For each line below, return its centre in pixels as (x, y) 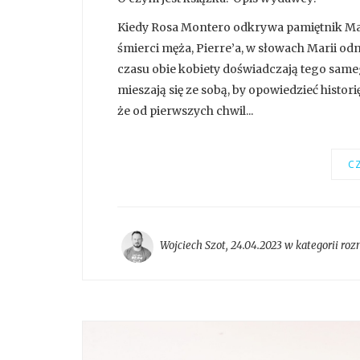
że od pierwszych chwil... (185, 110)
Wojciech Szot (193, 246)
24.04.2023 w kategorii (286, 246)
